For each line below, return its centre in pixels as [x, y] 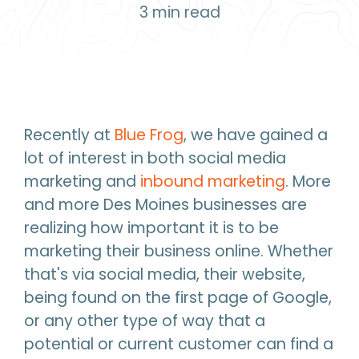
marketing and [82, 182]
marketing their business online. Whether [179, 251]
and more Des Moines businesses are [165, 205]
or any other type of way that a [145, 321]
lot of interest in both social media [155, 158]
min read [184, 12]
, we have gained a [256, 135]
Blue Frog [149, 135]
